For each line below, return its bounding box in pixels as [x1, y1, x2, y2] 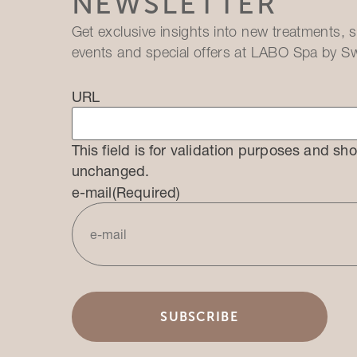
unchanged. [71, 162, 150, 181]
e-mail [71, 183, 112, 202]
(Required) [112, 183, 181, 202]
